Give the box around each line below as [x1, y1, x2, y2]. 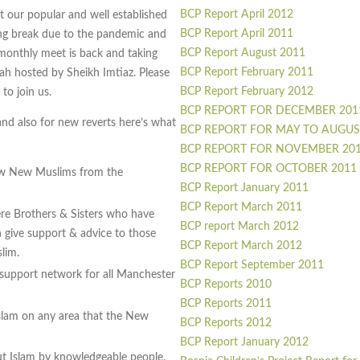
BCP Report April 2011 [180, 28, 293, 40]
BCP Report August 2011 [180, 47, 305, 59]
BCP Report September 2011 [180, 260, 324, 272]
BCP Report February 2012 [180, 86, 313, 98]
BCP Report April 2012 [180, 9, 293, 21]
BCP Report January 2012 [180, 337, 309, 349]
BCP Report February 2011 [180, 67, 313, 79]
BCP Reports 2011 [180, 298, 272, 310]
